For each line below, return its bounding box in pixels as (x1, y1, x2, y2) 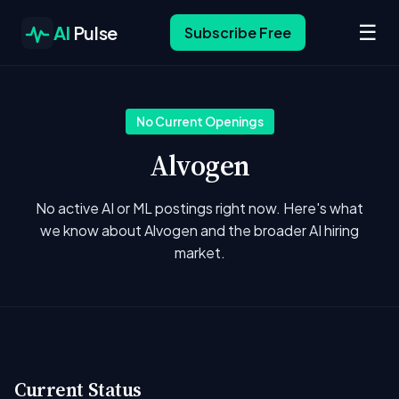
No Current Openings (135, 114, 264, 129)
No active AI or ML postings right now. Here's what (36, 199, 363, 217)
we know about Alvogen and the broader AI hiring (40, 221, 359, 240)
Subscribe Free (183, 23, 291, 42)
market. (174, 243, 225, 262)
